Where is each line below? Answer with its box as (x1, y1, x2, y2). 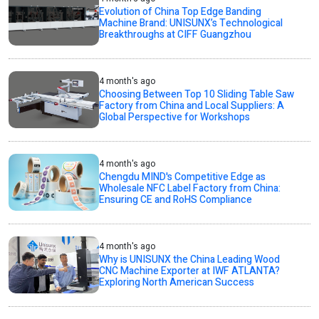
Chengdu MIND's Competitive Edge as (99, 169, 266, 184)
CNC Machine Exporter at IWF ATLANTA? (99, 263, 281, 278)
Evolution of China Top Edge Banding (99, 4, 262, 19)
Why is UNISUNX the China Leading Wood (99, 251, 281, 267)
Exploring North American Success (99, 274, 255, 290)
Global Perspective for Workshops (99, 109, 251, 125)
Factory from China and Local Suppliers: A (99, 98, 285, 113)
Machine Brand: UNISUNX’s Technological (99, 15, 283, 31)
